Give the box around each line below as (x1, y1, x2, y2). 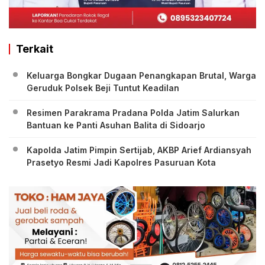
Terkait (16, 42, 53, 55)
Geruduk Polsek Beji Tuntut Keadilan (27, 82, 179, 93)
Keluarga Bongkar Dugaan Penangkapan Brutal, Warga (27, 70, 256, 80)
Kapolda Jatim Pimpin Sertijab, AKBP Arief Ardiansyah (27, 144, 251, 155)
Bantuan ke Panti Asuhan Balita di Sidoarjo (27, 119, 205, 130)
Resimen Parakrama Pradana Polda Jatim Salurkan (27, 107, 240, 118)
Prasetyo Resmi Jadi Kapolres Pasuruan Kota (27, 157, 216, 167)
